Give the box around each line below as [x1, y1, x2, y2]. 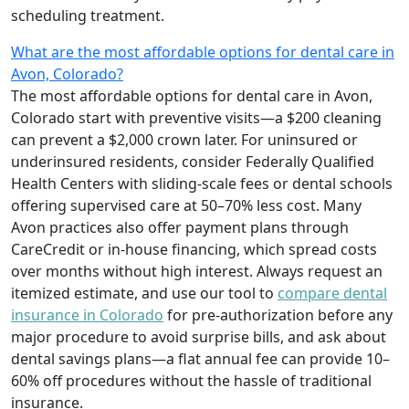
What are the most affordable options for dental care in [11, 41, 394, 62]
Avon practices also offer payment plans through [11, 216, 349, 237]
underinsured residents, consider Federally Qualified [11, 151, 374, 172]
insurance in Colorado [11, 304, 163, 325]
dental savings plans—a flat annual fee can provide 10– [11, 348, 390, 369]
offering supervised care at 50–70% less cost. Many [11, 194, 362, 215]
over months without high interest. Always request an [11, 260, 383, 281]
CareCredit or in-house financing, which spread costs [11, 238, 377, 259]
